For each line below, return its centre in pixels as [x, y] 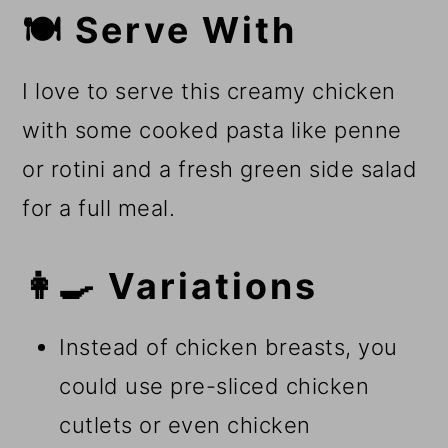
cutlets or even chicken [185, 425]
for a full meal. [99, 208]
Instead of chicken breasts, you [228, 347]
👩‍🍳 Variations [170, 286]
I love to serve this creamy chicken [209, 91]
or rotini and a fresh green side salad [220, 169]
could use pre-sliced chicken [214, 386]
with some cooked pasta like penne [212, 130]
